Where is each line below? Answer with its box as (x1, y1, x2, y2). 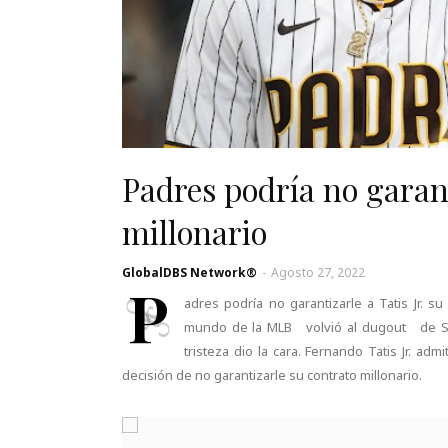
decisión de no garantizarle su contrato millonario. (122, 366, 422, 384)
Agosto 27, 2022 (271, 264, 365, 281)
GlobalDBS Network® (122, 264, 257, 281)
